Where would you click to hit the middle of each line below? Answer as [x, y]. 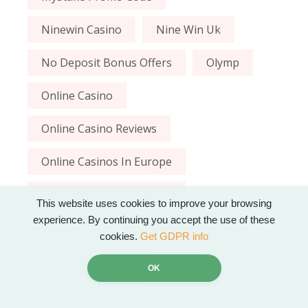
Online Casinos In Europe [107, 162]
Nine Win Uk [189, 30]
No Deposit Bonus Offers [107, 63]
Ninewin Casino [82, 30]
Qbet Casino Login [187, 228]
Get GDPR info [175, 236]
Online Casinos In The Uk [107, 195]
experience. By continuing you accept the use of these [154, 220]
